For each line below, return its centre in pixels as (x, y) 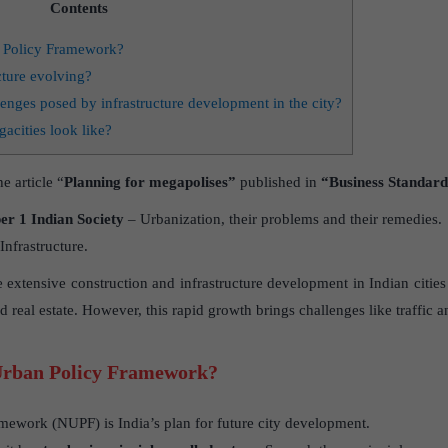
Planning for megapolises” (151, 182)
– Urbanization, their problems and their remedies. (282, 219)
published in (278, 182)
